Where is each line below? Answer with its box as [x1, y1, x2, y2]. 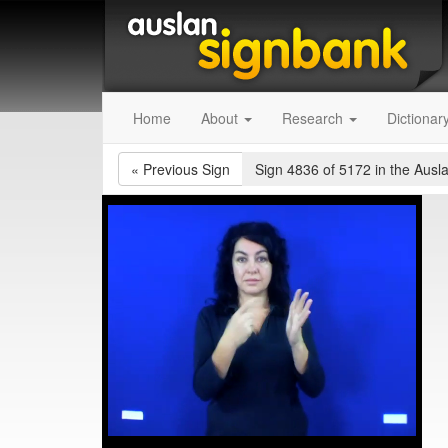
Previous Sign [143, 159, 230, 179]
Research [282, 108, 347, 128]
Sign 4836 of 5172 [255, 159, 375, 179]
